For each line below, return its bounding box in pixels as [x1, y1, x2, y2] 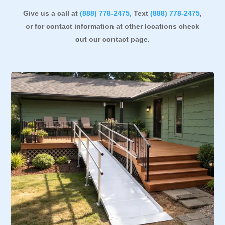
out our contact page [75, 35, 148, 44]
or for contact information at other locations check [25, 22, 199, 31]
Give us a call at [23, 9, 80, 18]
